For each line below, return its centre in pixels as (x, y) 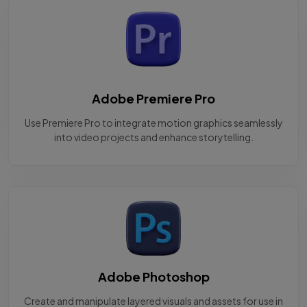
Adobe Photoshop (153, 277)
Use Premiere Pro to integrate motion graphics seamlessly (153, 123)
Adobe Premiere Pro (153, 99)
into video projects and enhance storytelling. (153, 137)
